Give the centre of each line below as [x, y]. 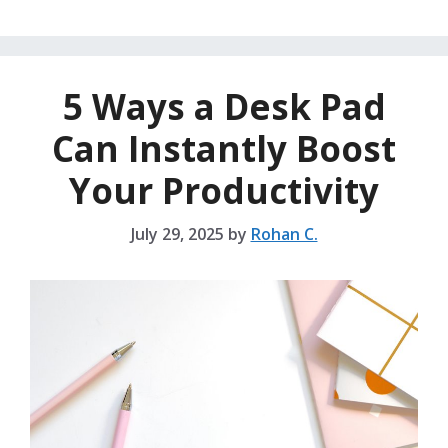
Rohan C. [284, 234]
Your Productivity [224, 191]
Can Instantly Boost [224, 149]
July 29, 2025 [177, 234]
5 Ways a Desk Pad [224, 107]
